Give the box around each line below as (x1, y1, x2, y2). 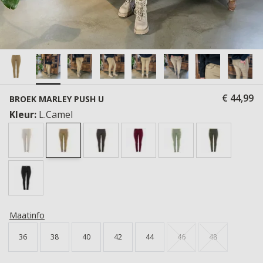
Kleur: (9, 108, 39, 121)
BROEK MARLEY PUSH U (9, 93, 104, 104)
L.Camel (39, 108, 73, 121)
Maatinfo (9, 209, 45, 221)
